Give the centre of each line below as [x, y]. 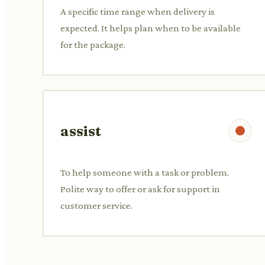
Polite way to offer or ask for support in [140, 189]
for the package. [93, 44]
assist [81, 131]
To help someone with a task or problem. [145, 172]
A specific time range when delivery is [138, 11]
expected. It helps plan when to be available [151, 28]
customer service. [96, 205]
